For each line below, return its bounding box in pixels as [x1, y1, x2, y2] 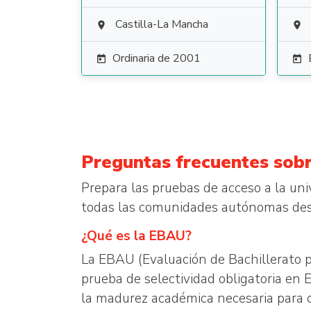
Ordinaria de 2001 [112, 51, 201, 66]
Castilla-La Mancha [115, 17, 208, 32]
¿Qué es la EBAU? [81, 227, 192, 245]
